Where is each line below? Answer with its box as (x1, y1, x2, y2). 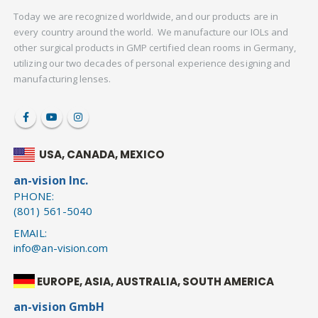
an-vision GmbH (13, 299, 105, 315)
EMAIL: (13, 225, 48, 240)
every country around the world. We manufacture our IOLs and (13, 25, 289, 38)
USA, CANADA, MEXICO (39, 147, 165, 163)
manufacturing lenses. (13, 72, 111, 85)
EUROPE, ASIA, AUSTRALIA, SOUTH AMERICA (37, 273, 275, 289)
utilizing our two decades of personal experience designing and (13, 56, 291, 70)
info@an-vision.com (13, 240, 109, 255)
